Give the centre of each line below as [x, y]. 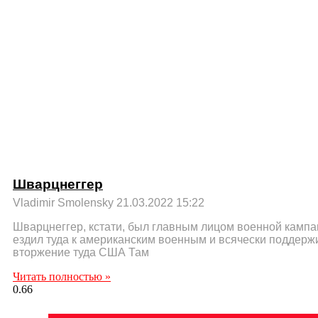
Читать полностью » [62, 276]
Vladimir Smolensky [65, 202]
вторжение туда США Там [81, 252]
